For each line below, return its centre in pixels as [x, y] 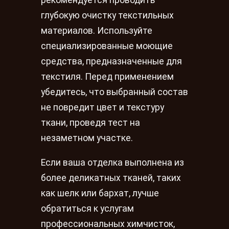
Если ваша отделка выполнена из [112, 162]
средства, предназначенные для [111, 62]
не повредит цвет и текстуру [102, 108]
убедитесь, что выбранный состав [114, 92]
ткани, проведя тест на [90, 123]
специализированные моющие [107, 46]
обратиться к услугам [87, 208]
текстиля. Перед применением [107, 77]
